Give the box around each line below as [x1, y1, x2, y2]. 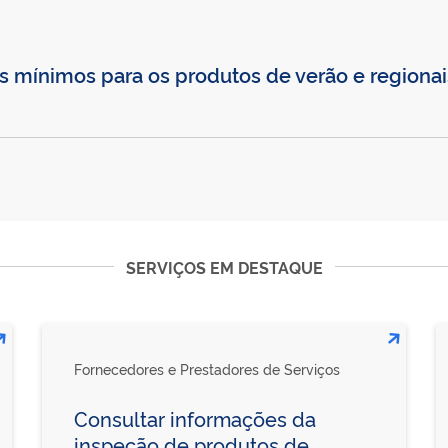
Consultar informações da [73, 403, 316, 432]
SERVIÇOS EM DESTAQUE [125, 255, 323, 278]
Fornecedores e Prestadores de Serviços [73, 358, 340, 378]
